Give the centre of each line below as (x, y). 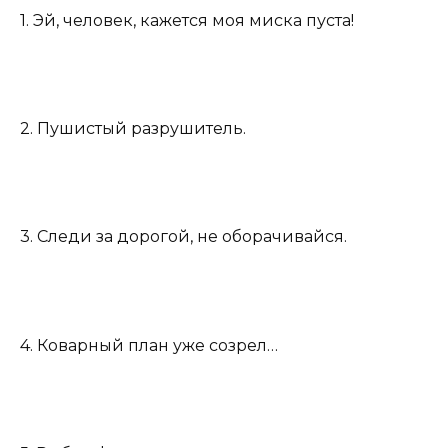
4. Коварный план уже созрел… (149, 345)
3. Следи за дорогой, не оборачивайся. (183, 237)
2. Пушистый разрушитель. (133, 128)
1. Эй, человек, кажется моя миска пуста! (187, 20)
